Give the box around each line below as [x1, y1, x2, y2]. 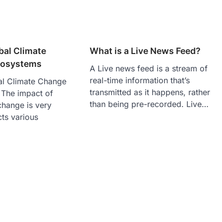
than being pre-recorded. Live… [90, 99, 209, 109]
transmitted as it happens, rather [90, 87, 211, 97]
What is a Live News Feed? [90, 45, 201, 56]
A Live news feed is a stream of [90, 63, 208, 73]
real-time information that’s [90, 75, 190, 85]
